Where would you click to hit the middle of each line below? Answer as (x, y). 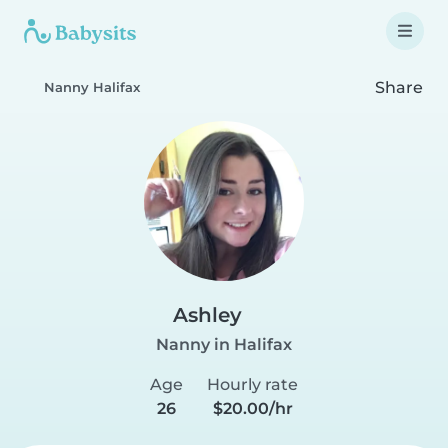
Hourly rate (252, 384)
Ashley (207, 315)
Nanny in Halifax (224, 344)
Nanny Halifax (92, 87)
